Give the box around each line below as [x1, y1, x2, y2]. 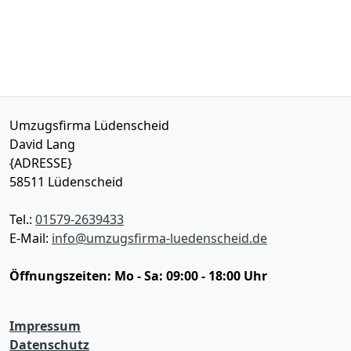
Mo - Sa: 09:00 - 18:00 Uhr [114, 267, 267, 284]
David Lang [9, 136, 75, 153]
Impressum [9, 317, 81, 335]
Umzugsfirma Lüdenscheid [9, 117, 169, 134]
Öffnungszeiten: [9, 267, 114, 284]
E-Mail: [9, 230, 52, 247]
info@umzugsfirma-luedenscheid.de [52, 230, 267, 247]
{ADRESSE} [9, 154, 72, 172]
